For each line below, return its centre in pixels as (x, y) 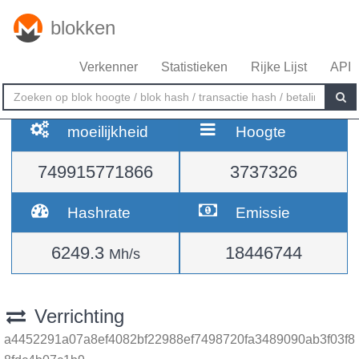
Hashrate (99, 212)
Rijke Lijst (279, 67)
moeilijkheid (108, 131)
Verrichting (76, 316)
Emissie (263, 212)
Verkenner (109, 67)
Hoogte (261, 131)
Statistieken (194, 67)
